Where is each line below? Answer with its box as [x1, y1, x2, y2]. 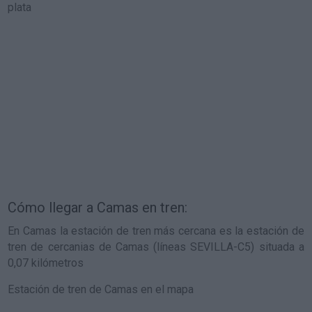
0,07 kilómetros [8, 256, 84, 270]
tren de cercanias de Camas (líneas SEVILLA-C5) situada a [8, 240, 304, 253]
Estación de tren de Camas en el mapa [8, 283, 194, 296]
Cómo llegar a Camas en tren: [8, 199, 188, 216]
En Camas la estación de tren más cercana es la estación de [8, 224, 304, 237]
